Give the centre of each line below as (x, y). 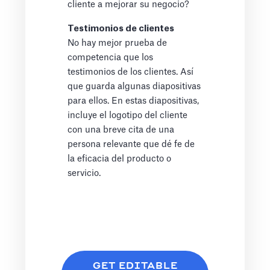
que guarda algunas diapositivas (134, 87)
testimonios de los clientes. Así (131, 72)
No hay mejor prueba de (118, 43)
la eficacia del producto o (120, 159)
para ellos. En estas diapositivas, (133, 101)
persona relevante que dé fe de (131, 145)
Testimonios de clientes (121, 29)
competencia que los (111, 58)
